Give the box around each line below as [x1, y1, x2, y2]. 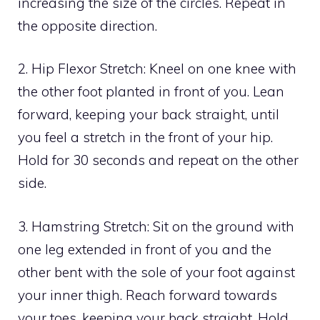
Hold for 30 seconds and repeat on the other [18, 151, 299, 169]
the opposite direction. [18, 16, 157, 34]
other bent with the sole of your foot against [18, 263, 295, 281]
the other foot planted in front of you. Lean [18, 83, 284, 101]
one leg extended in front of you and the [18, 240, 271, 258]
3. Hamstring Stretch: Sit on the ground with [18, 217, 294, 235]
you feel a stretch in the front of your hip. [18, 129, 273, 146]
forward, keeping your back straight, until [18, 106, 279, 124]
